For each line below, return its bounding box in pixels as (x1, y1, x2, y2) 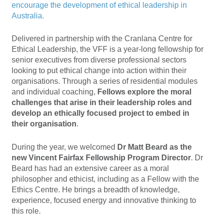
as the (170, 143, 192, 152)
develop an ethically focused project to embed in (12, 109, 189, 118)
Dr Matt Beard (117, 143, 168, 152)
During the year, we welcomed (12, 143, 117, 152)
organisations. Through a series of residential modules (12, 77, 198, 86)
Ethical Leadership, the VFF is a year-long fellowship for (12, 45, 203, 54)
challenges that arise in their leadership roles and (12, 98, 192, 107)
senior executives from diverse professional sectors (12, 56, 186, 64)
